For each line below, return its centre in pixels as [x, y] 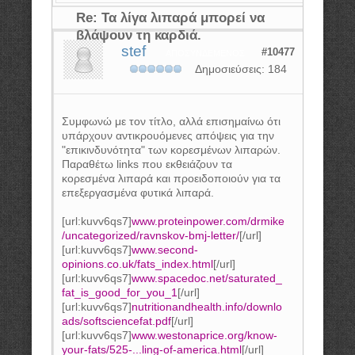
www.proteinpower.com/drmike [208, 221]
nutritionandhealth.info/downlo [207, 306]
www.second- [165, 249]
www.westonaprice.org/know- [204, 335]
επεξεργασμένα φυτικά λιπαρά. [138, 192]
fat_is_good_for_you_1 [120, 292]
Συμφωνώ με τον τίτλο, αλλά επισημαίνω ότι [171, 121]
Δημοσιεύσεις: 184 [241, 69]
